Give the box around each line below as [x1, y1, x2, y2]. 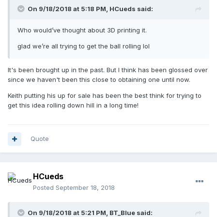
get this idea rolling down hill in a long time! [8, 101, 140, 109]
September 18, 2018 [56, 184, 115, 192]
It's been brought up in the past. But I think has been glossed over [8, 66, 208, 74]
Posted [33, 184, 56, 192]
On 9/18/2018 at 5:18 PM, [28, 5, 109, 13]
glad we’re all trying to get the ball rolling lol [17, 42, 150, 50]
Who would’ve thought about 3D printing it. [17, 26, 147, 34]
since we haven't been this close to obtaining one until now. [8, 76, 190, 84]
